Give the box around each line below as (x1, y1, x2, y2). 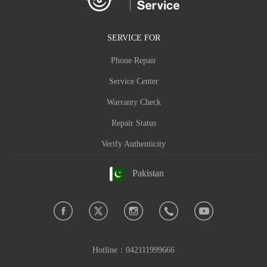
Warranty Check (106, 98, 161, 107)
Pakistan (132, 168, 164, 179)
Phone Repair (111, 56, 156, 66)
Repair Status (111, 119, 156, 128)
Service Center (108, 77, 159, 86)
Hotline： (92, 245, 126, 254)
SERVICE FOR (107, 33, 160, 43)
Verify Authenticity (101, 139, 166, 149)
